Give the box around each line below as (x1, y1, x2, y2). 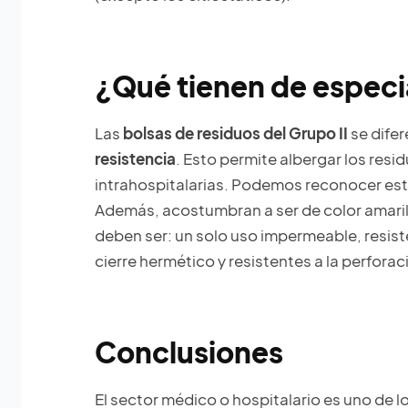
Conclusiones (95, 334, 283, 371)
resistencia (95, 148, 176, 169)
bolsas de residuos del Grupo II (123, 123, 348, 144)
